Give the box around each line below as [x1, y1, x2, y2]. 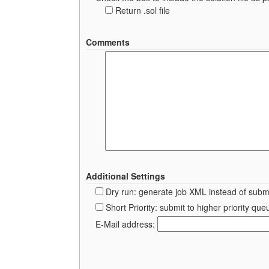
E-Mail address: [95, 217, 157, 230]
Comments [86, 35, 130, 48]
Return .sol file [115, 4, 170, 16]
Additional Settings [86, 169, 165, 182]
